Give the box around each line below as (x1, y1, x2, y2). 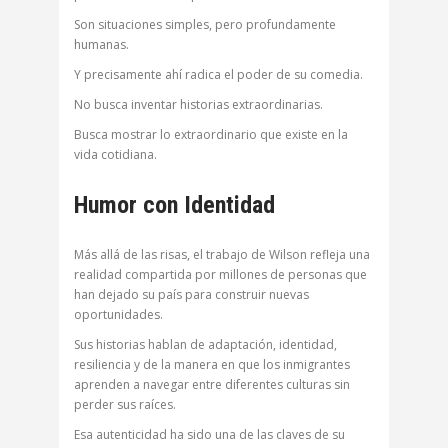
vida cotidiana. (74, 146, 157, 164)
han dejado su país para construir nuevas (74, 286, 309, 304)
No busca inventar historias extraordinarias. (74, 96, 323, 114)
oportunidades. (74, 306, 163, 324)
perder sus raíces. (74, 396, 176, 414)
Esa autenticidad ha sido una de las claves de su (74, 426, 345, 444)
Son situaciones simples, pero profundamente (74, 16, 336, 34)
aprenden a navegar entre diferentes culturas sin (74, 376, 350, 394)
